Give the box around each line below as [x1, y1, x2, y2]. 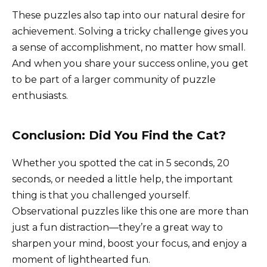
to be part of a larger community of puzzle [12, 74, 216, 86]
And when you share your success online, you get [12, 58, 249, 70]
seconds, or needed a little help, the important [12, 173, 233, 185]
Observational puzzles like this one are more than [12, 206, 249, 218]
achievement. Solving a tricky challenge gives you [12, 26, 249, 38]
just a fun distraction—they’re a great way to [12, 222, 223, 234]
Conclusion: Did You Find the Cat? [12, 128, 226, 143]
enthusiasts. [12, 90, 68, 102]
